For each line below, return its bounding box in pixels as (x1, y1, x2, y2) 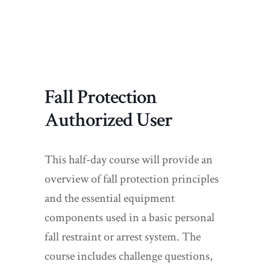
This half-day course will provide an (45, 152, 213, 168)
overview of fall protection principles (45, 171, 219, 187)
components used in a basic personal (45, 210, 215, 225)
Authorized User (45, 107, 172, 133)
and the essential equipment (45, 190, 175, 206)
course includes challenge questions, (45, 248, 213, 264)
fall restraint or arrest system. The (45, 229, 201, 245)
